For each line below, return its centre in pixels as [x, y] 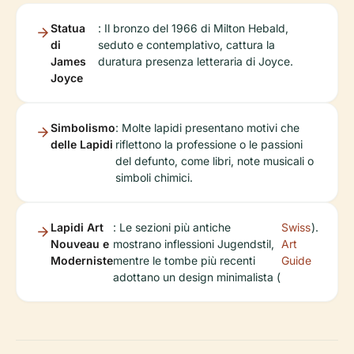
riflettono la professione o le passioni [209, 144]
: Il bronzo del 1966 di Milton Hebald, [194, 28]
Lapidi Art [77, 227]
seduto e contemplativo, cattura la [187, 45]
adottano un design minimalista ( [197, 277]
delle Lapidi [82, 144]
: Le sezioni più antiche [172, 227]
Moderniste [82, 260]
